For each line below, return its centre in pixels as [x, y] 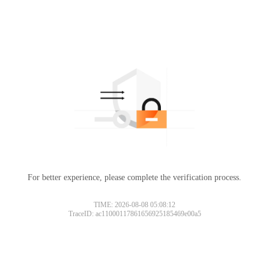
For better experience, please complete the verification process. [134, 177]
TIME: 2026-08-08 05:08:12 [134, 204]
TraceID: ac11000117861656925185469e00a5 [134, 213]
